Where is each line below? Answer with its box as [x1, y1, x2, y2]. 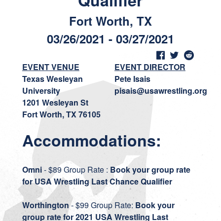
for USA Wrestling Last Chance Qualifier [22, 176, 172, 187]
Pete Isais [114, 73, 150, 84]
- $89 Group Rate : [41, 164, 110, 175]
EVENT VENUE [22, 61, 79, 73]
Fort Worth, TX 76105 [22, 109, 101, 120]
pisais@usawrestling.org [114, 85, 207, 96]
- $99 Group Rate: [69, 199, 135, 211]
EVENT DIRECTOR [114, 61, 185, 73]
